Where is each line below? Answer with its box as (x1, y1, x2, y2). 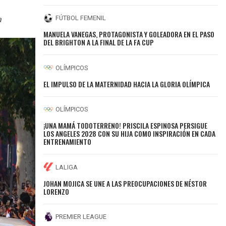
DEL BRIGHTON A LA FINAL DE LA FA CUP (43, 37, 154, 48)
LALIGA (55, 163, 78, 171)
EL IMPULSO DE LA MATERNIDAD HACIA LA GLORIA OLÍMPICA (43, 78, 210, 89)
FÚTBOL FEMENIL (55, 14, 106, 22)
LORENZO (43, 186, 70, 197)
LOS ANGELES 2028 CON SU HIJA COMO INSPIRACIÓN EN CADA (43, 128, 216, 139)
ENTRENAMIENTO (43, 136, 92, 147)
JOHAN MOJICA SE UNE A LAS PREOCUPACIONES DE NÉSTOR (43, 178, 207, 189)
